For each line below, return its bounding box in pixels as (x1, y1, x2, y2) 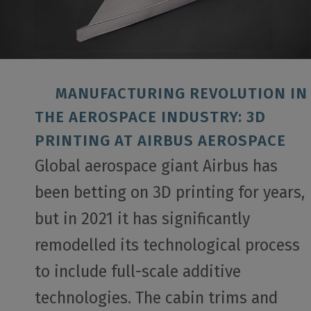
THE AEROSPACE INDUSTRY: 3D (35, 107, 266, 126)
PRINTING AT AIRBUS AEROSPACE (35, 131, 286, 150)
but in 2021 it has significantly (35, 208, 250, 228)
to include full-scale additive (35, 261, 241, 281)
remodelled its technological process (35, 235, 300, 255)
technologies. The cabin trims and (35, 287, 278, 308)
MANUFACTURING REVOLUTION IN (35, 83, 308, 103)
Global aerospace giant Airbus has (35, 155, 278, 176)
